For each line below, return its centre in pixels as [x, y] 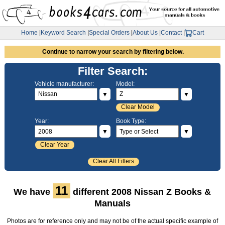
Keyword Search [63, 33]
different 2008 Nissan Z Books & [141, 192]
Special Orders [109, 33]
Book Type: [131, 121]
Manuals [112, 204]
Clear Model [138, 107]
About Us [145, 33]
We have [33, 192]
